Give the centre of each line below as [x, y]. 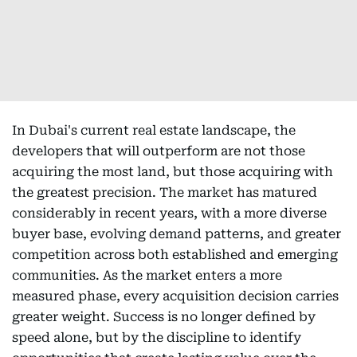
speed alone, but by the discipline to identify [157, 337]
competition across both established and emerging [175, 255]
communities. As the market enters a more [147, 275]
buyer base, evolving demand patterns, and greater [177, 234]
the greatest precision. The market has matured [165, 192]
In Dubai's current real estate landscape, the [154, 130]
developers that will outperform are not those [159, 151]
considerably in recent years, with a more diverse [169, 213]
